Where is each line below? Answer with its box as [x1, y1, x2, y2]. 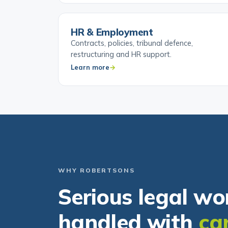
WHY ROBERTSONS [58, 181, 135, 188]
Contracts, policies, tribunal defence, [71, 52, 193, 62]
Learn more [71, 77, 109, 85]
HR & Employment [71, 40, 153, 52]
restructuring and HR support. [71, 64, 172, 73]
